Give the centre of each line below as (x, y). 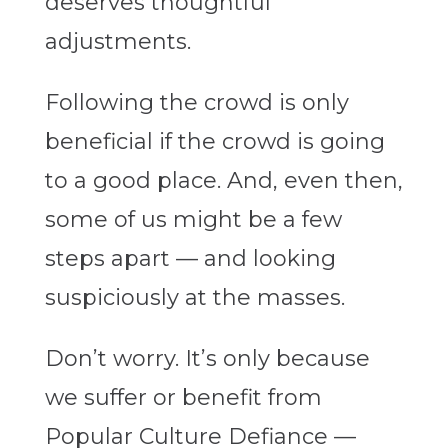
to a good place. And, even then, (223, 181)
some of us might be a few (193, 220)
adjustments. (117, 42)
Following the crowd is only (196, 103)
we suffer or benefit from (183, 398)
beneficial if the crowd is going (214, 142)
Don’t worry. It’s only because (207, 359)
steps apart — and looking (190, 259)
